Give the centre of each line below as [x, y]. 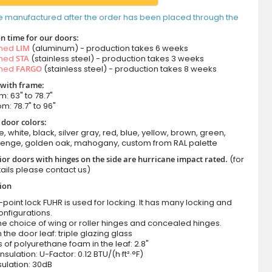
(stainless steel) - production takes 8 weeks [129, 69]
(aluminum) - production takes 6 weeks [109, 49]
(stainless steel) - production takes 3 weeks [116, 59]
